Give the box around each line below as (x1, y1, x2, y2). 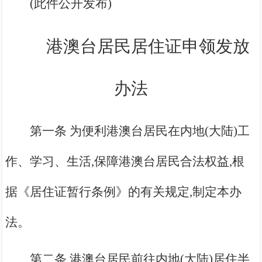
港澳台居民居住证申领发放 (46, 37, 250, 56)
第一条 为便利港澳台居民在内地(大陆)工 (30, 124, 250, 139)
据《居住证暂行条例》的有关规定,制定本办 (5, 185, 242, 199)
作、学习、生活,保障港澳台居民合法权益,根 (5, 154, 245, 169)
